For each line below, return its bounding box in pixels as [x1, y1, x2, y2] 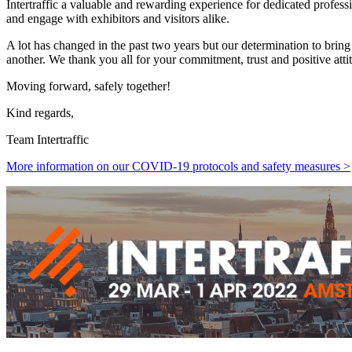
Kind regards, [6, 105, 74, 119]
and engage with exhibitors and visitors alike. [6, 11, 229, 25]
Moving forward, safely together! [6, 79, 170, 93]
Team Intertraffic [6, 132, 89, 146]
